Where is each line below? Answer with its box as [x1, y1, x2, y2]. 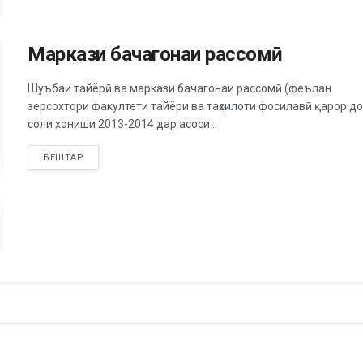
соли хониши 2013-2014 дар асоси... [28, 117, 217, 130]
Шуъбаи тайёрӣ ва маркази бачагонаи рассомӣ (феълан [28, 81, 331, 95]
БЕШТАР [43, 152, 84, 163]
